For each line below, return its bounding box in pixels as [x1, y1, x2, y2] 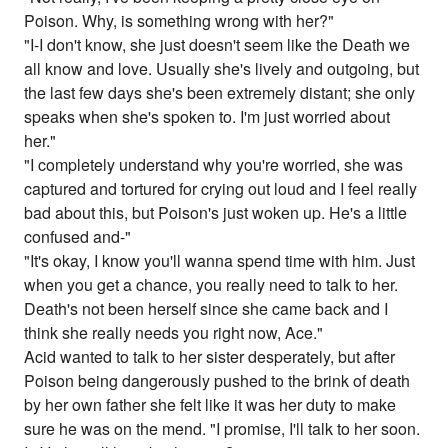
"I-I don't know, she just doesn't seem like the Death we [24, 33, 411, 57]
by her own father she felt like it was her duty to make [24, 393, 397, 417]
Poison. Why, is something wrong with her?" [24, 9, 335, 33]
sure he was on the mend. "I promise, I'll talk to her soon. [24, 417, 421, 441]
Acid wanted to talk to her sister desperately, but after [24, 345, 396, 369]
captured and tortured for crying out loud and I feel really [24, 177, 418, 201]
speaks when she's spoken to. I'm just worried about [24, 105, 391, 129]
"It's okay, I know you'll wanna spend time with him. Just [24, 249, 416, 273]
